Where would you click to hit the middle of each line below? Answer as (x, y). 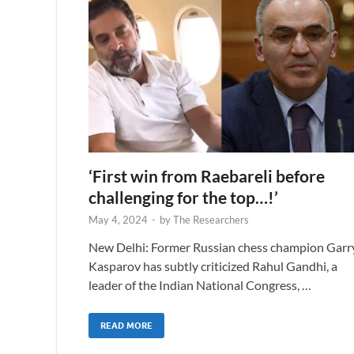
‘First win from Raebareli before (207, 175)
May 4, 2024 (118, 219)
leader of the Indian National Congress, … (200, 284)
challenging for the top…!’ (183, 197)
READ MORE (126, 325)
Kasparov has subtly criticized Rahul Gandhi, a (213, 265)
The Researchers (211, 219)
